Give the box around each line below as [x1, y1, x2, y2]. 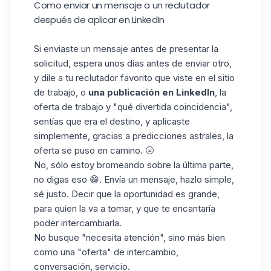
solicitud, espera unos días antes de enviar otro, [34, 57, 232, 70]
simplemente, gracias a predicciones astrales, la [34, 130, 233, 142]
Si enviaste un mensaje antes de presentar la [34, 43, 218, 55]
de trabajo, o [34, 87, 88, 99]
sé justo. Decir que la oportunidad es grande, [34, 188, 220, 200]
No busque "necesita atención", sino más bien [34, 232, 225, 244]
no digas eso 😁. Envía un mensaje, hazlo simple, [34, 174, 234, 186]
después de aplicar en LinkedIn [34, 13, 165, 27]
